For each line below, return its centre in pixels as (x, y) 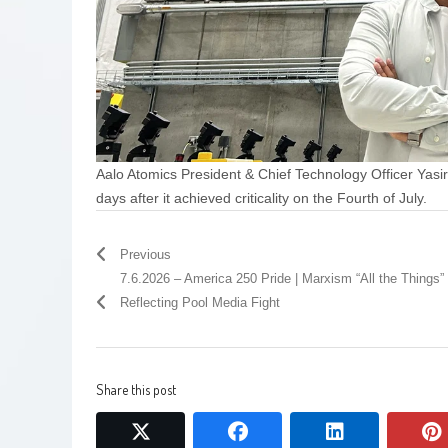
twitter (176, 430)
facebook (287, 430)
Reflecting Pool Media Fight (200, 302)
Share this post (136, 389)
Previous (145, 254)
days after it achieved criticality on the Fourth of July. (261, 197)
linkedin (375, 430)
